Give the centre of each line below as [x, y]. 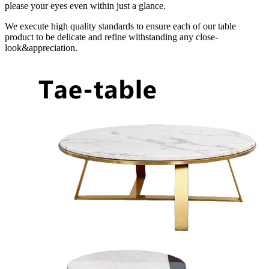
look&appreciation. [41, 48]
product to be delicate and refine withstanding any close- [111, 37]
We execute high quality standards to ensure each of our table [120, 26]
